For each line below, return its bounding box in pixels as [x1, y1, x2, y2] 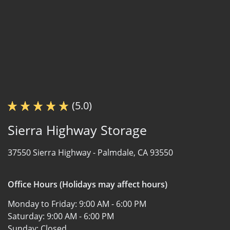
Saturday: [8, 210, 47, 222]
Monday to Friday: [8, 198, 79, 209]
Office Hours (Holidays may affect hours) [8, 178, 167, 190]
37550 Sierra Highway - [8, 146, 98, 158]
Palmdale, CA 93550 [98, 146, 173, 158]
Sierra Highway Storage [8, 121, 147, 139]
